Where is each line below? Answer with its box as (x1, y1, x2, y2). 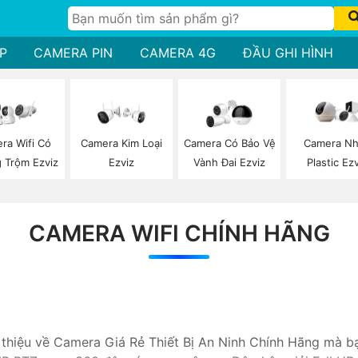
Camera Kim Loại (80, 137, 162, 150)
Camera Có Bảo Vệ (183, 137, 276, 150)
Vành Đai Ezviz (193, 156, 266, 169)
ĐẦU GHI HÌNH (242, 45, 333, 61)
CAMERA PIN (34, 45, 113, 61)
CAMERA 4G (140, 45, 216, 61)
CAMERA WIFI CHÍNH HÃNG (28, 219, 330, 247)
